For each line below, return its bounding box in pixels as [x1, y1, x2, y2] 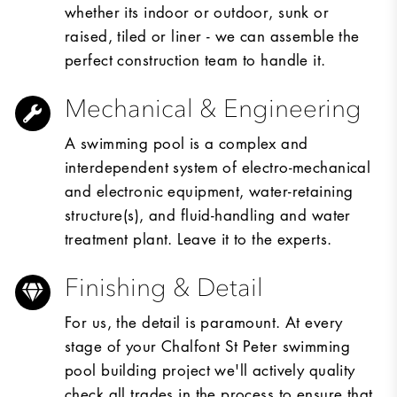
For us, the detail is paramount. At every [65, 312, 343, 332]
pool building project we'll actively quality [65, 360, 355, 380]
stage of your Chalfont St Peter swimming [65, 336, 350, 356]
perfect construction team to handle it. [65, 50, 326, 70]
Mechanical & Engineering [65, 94, 362, 123]
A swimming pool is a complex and [65, 133, 308, 153]
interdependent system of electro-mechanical [65, 157, 371, 177]
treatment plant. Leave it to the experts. [65, 229, 332, 249]
